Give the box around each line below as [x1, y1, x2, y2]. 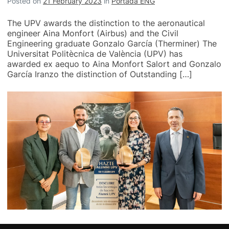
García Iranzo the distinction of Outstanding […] [7, 69, 192, 80]
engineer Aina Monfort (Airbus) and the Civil [7, 28, 178, 39]
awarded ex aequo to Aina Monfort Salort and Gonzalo [7, 59, 221, 70]
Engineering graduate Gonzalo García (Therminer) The [7, 38, 217, 49]
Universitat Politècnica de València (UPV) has [7, 49, 182, 59]
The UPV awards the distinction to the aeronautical [7, 18, 205, 29]
